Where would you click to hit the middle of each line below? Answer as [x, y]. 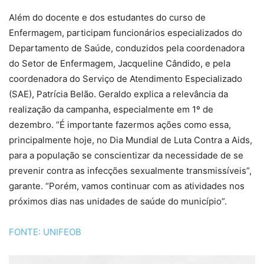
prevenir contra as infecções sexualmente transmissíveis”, [130, 171]
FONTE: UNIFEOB [45, 232]
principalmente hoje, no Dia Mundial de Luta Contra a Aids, [131, 140]
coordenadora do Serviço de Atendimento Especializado [126, 79]
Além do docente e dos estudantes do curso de [107, 18]
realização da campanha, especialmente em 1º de [111, 110]
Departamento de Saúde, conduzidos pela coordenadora [127, 48]
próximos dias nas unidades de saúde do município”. [118, 202]
